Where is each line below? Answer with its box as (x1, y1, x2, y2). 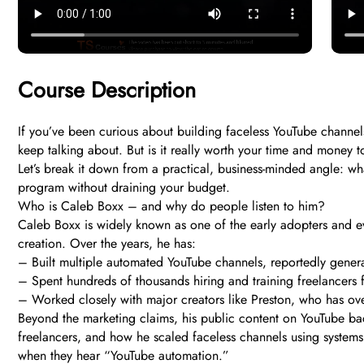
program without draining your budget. (18, 178, 230, 197)
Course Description (18, 74, 196, 106)
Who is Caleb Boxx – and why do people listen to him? (18, 197, 325, 216)
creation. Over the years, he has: (18, 234, 196, 253)
